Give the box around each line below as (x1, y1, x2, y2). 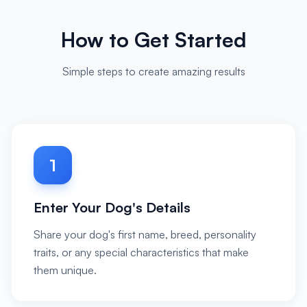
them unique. (34, 263, 97, 277)
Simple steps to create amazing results (62, 64, 245, 78)
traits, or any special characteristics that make (34, 245, 249, 259)
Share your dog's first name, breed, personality (34, 228, 256, 241)
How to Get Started (60, 27, 247, 52)
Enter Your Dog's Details (34, 199, 191, 216)
